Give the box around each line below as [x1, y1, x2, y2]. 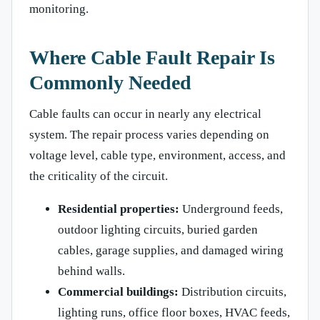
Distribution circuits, [179, 284, 286, 299]
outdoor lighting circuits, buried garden [58, 222, 258, 236]
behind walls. [58, 264, 125, 278]
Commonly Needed [29, 71, 191, 94]
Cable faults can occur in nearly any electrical [29, 106, 261, 121]
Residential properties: [58, 201, 179, 216]
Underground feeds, [179, 201, 283, 216]
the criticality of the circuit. [29, 169, 168, 183]
